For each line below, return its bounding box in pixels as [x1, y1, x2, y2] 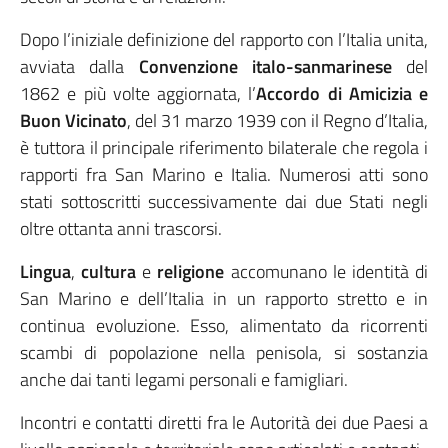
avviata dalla [20, 53, 139, 80]
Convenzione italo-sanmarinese [138, 53, 392, 80]
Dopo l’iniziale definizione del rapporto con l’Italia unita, [20, 26, 428, 53]
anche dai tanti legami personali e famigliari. [20, 366, 348, 393]
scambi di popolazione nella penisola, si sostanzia [20, 339, 428, 366]
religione [157, 258, 225, 285]
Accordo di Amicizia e [256, 80, 428, 107]
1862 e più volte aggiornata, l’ [20, 80, 257, 107]
